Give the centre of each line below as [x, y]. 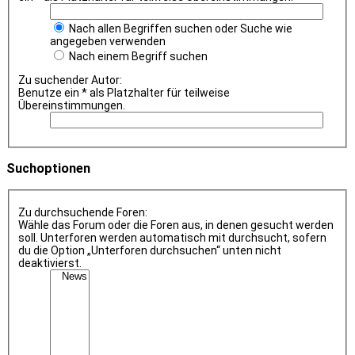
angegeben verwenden [107, 42]
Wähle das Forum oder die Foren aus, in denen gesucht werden [176, 225]
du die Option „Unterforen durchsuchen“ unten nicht [149, 250]
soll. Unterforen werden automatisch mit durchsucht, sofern [172, 237]
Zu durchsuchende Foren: [82, 212]
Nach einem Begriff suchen [137, 57]
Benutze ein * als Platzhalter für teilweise [124, 93]
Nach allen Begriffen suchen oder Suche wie [179, 29]
